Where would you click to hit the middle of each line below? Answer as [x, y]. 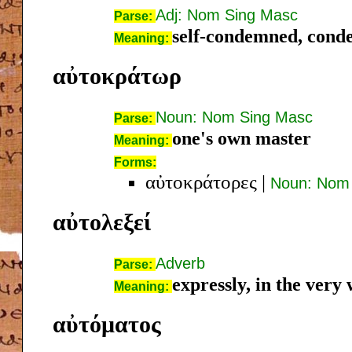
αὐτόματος [107, 324]
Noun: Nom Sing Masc [234, 117]
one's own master [242, 138]
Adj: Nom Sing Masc [227, 15]
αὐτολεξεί [102, 222]
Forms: [135, 162]
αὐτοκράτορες [201, 181]
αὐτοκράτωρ [117, 75]
